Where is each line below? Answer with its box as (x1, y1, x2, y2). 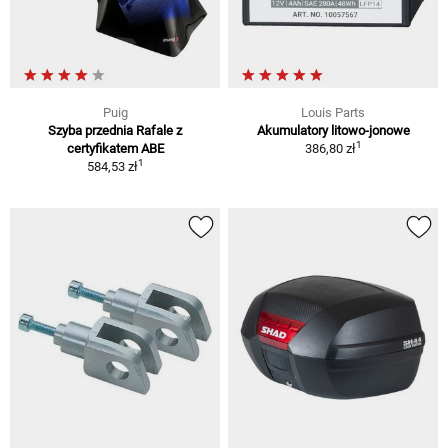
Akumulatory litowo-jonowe (256, 123, 410, 139)
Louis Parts (301, 105, 365, 121)
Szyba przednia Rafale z (48, 123, 182, 139)
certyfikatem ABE (66, 141, 164, 157)
